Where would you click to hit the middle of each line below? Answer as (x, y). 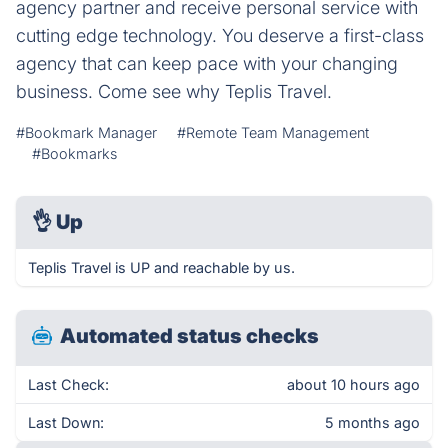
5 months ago (372, 422)
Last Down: (66, 422)
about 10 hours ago (353, 384)
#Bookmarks (74, 153)
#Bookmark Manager (86, 132)
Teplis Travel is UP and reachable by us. (161, 267)
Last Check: (68, 384)
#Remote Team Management (273, 132)
